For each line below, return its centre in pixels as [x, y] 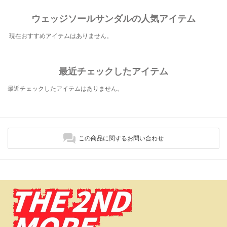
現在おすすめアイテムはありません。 [61, 36]
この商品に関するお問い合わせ [121, 138]
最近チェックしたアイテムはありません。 [65, 89]
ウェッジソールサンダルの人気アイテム [113, 18]
